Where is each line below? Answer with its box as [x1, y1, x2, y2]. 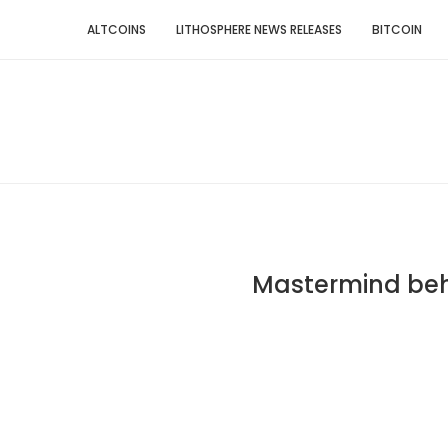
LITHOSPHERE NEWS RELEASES [176, 21, 342, 38]
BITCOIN [372, 21, 422, 38]
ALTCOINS [87, 21, 146, 38]
